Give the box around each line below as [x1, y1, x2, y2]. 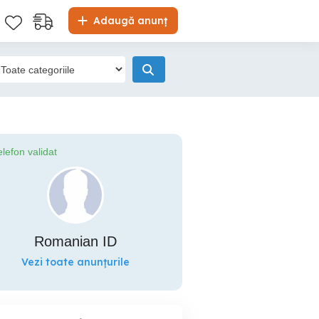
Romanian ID [34, 234, 117, 249]
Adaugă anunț [90, 14, 167, 27]
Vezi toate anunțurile [21, 256, 130, 268]
